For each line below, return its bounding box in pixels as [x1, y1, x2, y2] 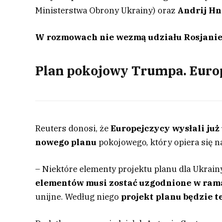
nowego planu [35, 136, 97, 148]
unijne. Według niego [35, 191, 121, 202]
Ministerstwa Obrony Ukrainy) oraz [35, 5, 178, 16]
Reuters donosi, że [35, 122, 111, 134]
